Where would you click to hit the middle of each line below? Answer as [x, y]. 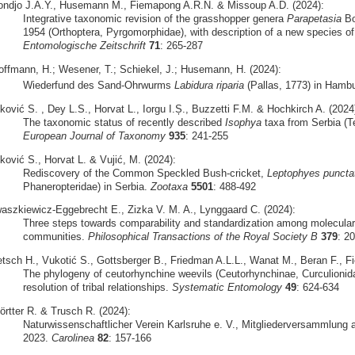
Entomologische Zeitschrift [84, 46]
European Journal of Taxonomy [94, 136]
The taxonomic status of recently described [124, 122]
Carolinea [73, 338]
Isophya [243, 122]
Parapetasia [314, 19]
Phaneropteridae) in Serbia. [86, 186]
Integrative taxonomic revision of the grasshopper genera [155, 19]
